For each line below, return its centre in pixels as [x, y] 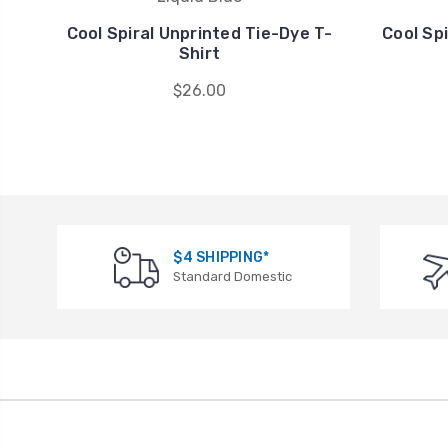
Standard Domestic [233, 277]
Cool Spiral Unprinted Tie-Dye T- [199, 34]
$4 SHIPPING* [221, 258]
